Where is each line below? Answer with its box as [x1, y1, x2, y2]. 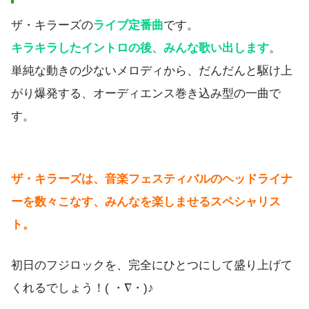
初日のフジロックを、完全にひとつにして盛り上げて [11, 259, 292, 272]
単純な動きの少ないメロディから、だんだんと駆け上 [11, 63, 292, 77]
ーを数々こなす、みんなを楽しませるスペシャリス [11, 195, 281, 209]
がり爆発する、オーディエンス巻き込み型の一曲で [11, 86, 281, 100]
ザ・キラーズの [11, 18, 93, 32]
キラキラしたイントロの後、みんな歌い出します [11, 41, 269, 54]
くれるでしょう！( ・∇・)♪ [11, 281, 154, 295]
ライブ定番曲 [93, 18, 163, 32]
